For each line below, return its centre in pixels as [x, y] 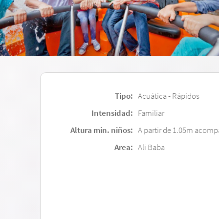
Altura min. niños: [102, 130]
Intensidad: [112, 113]
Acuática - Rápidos [169, 96]
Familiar [151, 113]
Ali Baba [151, 147]
